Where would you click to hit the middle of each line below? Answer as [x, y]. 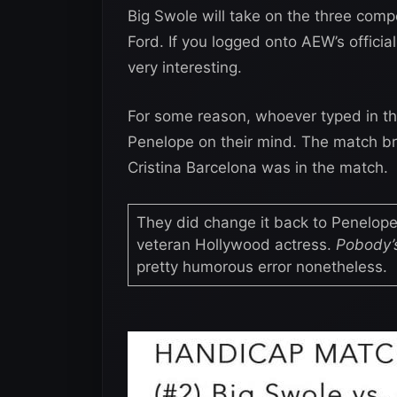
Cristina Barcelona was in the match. [258, 167]
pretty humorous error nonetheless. [261, 266]
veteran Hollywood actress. [234, 244]
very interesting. [185, 67]
